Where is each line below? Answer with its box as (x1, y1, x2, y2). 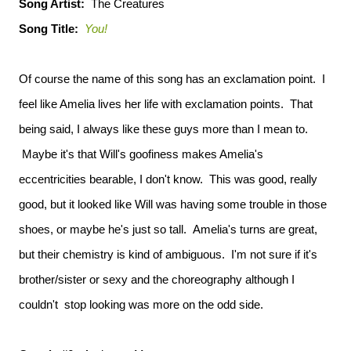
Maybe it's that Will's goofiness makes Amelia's (19, 147, 263, 161)
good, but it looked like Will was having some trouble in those (19, 197, 327, 211)
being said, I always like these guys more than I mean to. (19, 122, 308, 136)
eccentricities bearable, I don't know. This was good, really (19, 172, 317, 186)
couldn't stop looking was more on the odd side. (19, 298, 263, 311)
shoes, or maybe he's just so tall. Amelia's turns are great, (19, 223, 317, 236)
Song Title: (19, 22, 78, 35)
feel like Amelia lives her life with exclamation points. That (19, 97, 313, 110)
